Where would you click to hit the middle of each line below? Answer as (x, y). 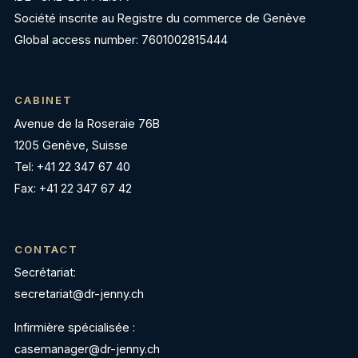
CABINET (44, 100)
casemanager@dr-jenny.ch (87, 348)
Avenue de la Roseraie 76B (87, 124)
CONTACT (46, 249)
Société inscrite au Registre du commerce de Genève (160, 18)
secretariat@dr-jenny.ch (79, 294)
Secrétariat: (45, 272)
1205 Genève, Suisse (71, 145)
